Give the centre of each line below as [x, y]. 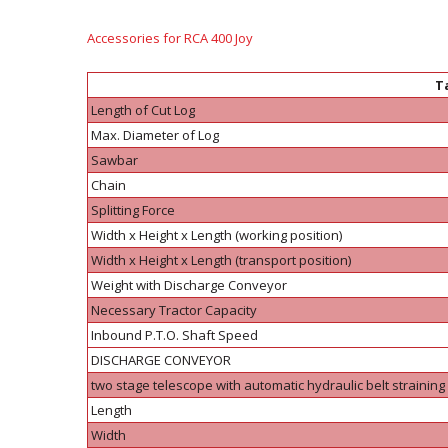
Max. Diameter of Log [155, 135]
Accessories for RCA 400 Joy [170, 38]
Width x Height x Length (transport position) [221, 260]
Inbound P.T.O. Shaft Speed [174, 335]
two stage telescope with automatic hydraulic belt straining [268, 385]
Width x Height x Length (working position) [216, 235]
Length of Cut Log [143, 110]
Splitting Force [133, 210]
